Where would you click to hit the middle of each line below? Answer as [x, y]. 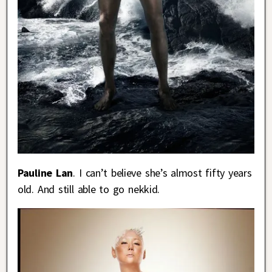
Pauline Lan [46, 172]
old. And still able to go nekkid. [89, 189]
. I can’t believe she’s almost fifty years [162, 172]
